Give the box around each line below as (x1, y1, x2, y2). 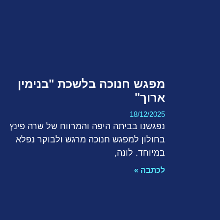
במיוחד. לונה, (114, 147, 165, 158)
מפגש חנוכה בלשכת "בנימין (18, 77, 165, 90)
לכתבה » (134, 165, 165, 174)
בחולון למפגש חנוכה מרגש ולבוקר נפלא (16, 134, 165, 144)
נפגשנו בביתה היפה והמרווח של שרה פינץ (9, 121, 165, 131)
